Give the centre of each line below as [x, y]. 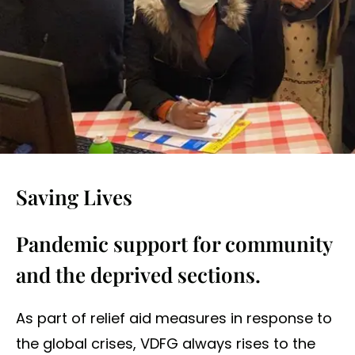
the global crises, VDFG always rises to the [166, 344]
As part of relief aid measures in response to [174, 318]
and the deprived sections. [138, 275]
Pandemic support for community [174, 244]
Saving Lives [74, 197]
